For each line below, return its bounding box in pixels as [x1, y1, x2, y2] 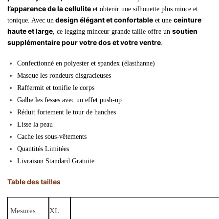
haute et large [7, 27, 53, 36]
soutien [172, 27, 197, 36]
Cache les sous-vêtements [17, 132, 87, 140]
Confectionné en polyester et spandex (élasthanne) [17, 59, 155, 67]
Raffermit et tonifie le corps [17, 84, 94, 91]
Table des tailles [7, 177, 61, 186]
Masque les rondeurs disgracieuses [17, 71, 111, 79]
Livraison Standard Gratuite [17, 157, 94, 165]
